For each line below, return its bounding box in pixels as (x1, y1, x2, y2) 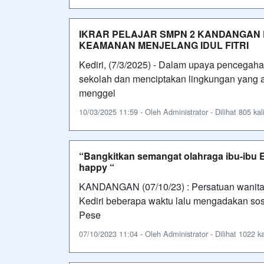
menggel (79, 85, 115, 100)
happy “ (79, 160, 114, 174)
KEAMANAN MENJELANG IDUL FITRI (79, 38, 249, 52)
